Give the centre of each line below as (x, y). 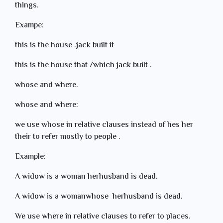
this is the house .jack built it (65, 46)
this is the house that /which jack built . (83, 65)
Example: (30, 157)
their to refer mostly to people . (68, 137)
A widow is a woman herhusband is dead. (86, 177)
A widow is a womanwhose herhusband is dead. (99, 197)
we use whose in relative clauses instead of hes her (104, 125)
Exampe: (30, 26)
